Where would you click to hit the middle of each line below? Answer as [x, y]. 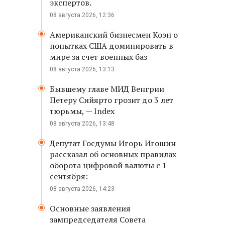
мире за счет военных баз [98, 57]
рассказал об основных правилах [113, 154]
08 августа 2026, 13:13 [82, 69]
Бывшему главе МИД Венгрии [107, 89]
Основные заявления [90, 208]
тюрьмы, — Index [82, 111]
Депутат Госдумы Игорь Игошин [113, 143]
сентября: [69, 176]
